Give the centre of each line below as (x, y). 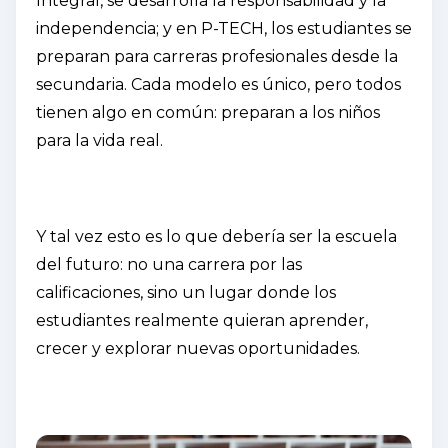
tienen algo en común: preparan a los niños (208, 112)
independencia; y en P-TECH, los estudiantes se (224, 28)
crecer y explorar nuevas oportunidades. (198, 348)
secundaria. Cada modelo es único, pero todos (218, 84)
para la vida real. (99, 140)
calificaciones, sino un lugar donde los (186, 292)
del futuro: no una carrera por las (169, 264)
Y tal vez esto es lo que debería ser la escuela (216, 236)
